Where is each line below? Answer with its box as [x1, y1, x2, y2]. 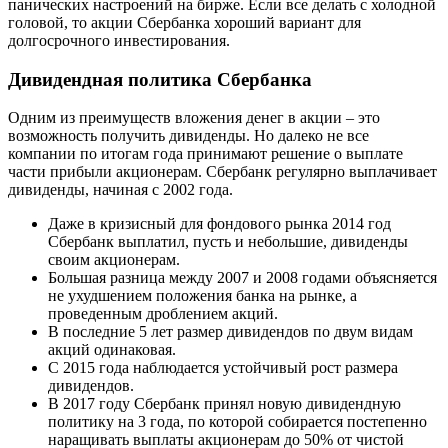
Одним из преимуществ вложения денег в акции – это [8, 109, 380, 127]
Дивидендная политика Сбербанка [8, 68, 312, 90]
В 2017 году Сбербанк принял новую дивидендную [48, 395, 401, 413]
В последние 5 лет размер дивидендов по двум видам [48, 323, 413, 341]
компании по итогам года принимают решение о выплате [8, 145, 403, 163]
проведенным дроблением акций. [48, 305, 278, 323]
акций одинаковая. [48, 341, 176, 359]
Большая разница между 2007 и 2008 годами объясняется [48, 269, 437, 287]
